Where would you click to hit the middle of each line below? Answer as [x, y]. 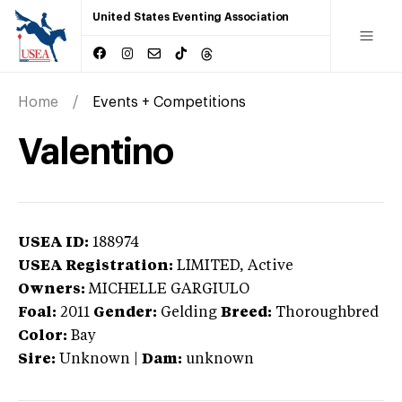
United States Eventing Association [191, 17]
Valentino [96, 152]
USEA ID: [53, 243]
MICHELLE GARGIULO [169, 289]
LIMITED [208, 266]
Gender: [125, 313]
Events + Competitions [169, 102]
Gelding [189, 313]
